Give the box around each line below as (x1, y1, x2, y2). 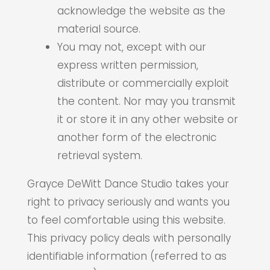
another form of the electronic (57, 130, 216, 145)
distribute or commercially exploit (57, 76, 229, 90)
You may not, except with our (57, 40, 206, 54)
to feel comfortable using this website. (27, 213, 225, 227)
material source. (57, 22, 140, 36)
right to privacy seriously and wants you (27, 195, 230, 209)
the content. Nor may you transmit (57, 94, 236, 108)
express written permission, (57, 58, 198, 72)
